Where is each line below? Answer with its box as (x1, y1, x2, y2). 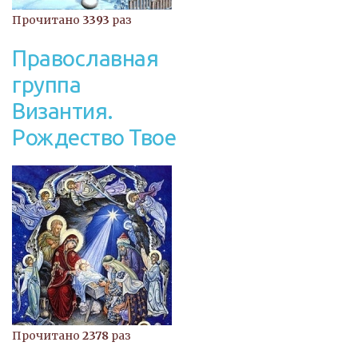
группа (12, 72, 81, 97)
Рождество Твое (12, 125, 176, 150)
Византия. (12, 98, 113, 124)
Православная (12, 46, 158, 71)
